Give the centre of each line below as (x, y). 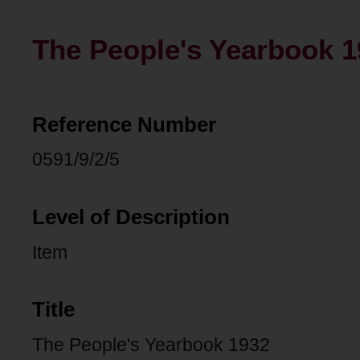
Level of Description (131, 217)
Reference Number (124, 124)
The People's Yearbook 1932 (151, 345)
